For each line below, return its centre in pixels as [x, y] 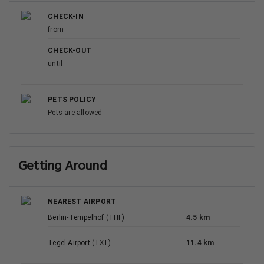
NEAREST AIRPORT [82, 202]
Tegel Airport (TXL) [79, 243]
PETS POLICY [72, 100]
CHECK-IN [66, 16]
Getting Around [63, 166]
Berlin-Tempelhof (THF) [86, 217]
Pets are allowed [75, 113]
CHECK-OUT [70, 51]
